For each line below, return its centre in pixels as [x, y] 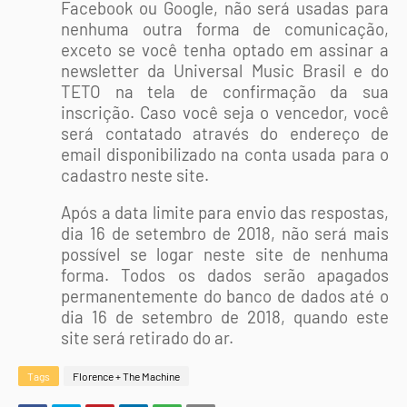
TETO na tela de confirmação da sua [225, 91]
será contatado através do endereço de [225, 133]
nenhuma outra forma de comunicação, [225, 29]
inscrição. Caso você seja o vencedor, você [225, 112]
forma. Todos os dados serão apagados [225, 275]
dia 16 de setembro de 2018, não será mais [225, 233]
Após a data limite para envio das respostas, [225, 212]
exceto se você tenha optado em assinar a [225, 50]
